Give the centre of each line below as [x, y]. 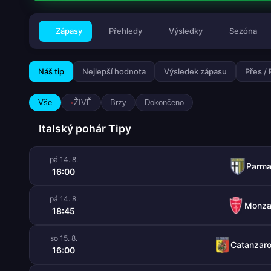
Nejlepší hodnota [114, 71]
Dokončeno [164, 103]
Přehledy [126, 31]
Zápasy [69, 31]
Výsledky [186, 31]
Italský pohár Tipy [85, 129]
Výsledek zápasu [195, 71]
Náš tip [51, 71]
